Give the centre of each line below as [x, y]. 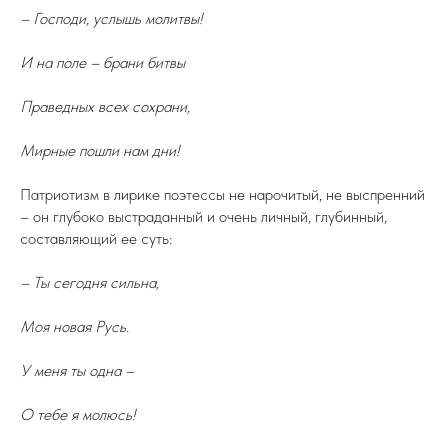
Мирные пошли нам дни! [99, 150]
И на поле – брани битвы [102, 62]
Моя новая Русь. [74, 326]
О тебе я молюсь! [77, 414]
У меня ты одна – [77, 370]
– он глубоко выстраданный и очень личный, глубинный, [203, 216]
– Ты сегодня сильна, [89, 282]
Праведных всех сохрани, [105, 106]
